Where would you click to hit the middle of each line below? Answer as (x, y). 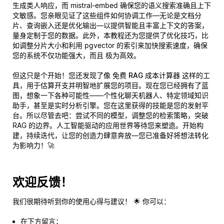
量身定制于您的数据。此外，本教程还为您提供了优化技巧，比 (110, 35)
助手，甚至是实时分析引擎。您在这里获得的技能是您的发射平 (110, 105)
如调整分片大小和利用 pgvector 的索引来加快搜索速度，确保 (110, 45)
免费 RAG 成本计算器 (146, 75)
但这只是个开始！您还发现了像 (62, 75)
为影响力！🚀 (33, 145)
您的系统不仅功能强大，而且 (59, 55)
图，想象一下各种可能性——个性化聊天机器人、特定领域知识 (110, 95)
